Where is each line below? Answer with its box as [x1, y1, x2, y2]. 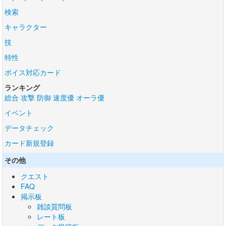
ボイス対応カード [5, 67, 61, 78]
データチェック [5, 123, 54, 133]
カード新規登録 [5, 138, 54, 148]
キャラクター [5, 22, 47, 32]
